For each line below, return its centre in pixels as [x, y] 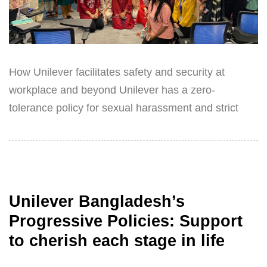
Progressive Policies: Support [126, 221]
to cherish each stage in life [117, 240]
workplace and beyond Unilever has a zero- [112, 90]
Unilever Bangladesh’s [97, 201]
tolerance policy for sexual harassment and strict [124, 108]
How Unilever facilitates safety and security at [117, 72]
